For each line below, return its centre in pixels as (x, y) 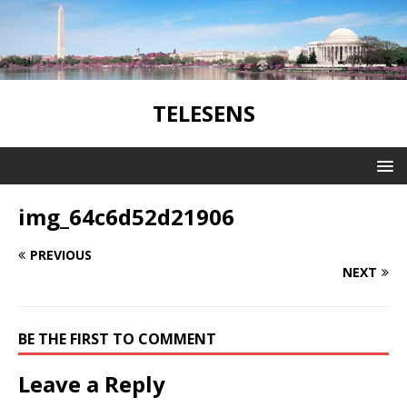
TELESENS (203, 113)
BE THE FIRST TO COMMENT (117, 338)
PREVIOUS (61, 254)
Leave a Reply (92, 383)
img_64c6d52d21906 (126, 216)
